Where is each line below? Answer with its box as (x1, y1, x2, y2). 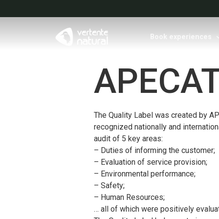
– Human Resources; (94, 193, 165, 202)
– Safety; (94, 181, 125, 190)
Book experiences (150, 33, 212, 42)
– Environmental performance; (94, 169, 196, 178)
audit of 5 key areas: (94, 134, 163, 143)
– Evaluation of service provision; (94, 157, 207, 167)
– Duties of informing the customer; (94, 146, 215, 155)
